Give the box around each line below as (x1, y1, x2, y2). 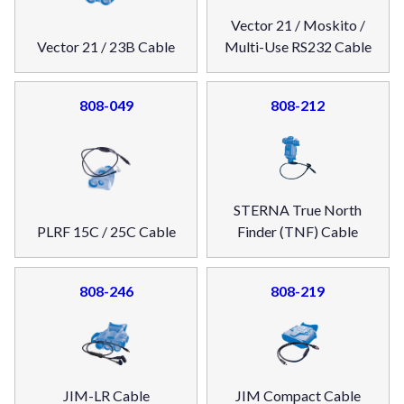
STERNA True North (234, 201, 363, 219)
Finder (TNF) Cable (237, 223, 359, 241)
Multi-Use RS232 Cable (224, 37, 372, 55)
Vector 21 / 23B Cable (37, 37, 176, 55)
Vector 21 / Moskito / (230, 15, 365, 33)
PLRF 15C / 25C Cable (36, 223, 176, 241)
